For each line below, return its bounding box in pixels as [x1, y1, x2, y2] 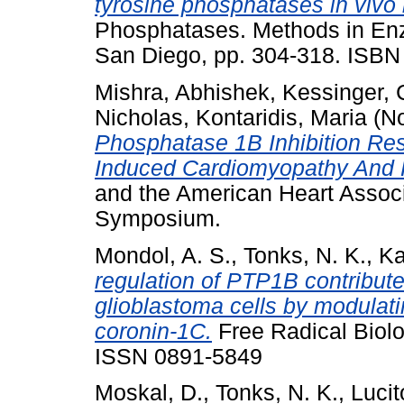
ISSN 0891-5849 [95, 344, 262, 369]
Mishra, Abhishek [95, 79, 270, 105]
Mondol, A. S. [95, 243, 231, 268]
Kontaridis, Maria [196, 105, 367, 130]
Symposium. [95, 206, 221, 231]
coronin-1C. [95, 318, 212, 344]
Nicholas [95, 105, 183, 130]
